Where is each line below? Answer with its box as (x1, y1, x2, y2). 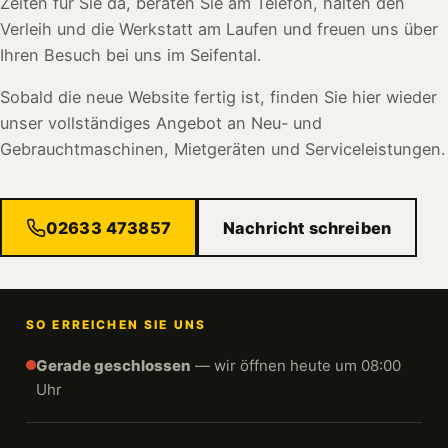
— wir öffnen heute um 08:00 (191, 356, 401, 375)
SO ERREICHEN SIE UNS (26, 317, 207, 332)
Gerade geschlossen (36, 356, 191, 375)
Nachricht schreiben (222, 217, 392, 238)
